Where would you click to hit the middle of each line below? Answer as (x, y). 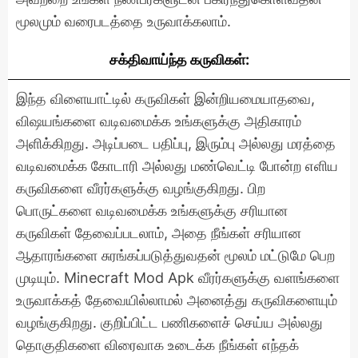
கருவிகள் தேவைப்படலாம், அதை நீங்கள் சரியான (159, 233)
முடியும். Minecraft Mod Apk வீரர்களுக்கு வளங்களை (178, 277)
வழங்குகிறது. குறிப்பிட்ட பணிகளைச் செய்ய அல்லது (169, 322)
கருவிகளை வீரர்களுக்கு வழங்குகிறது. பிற (141, 188)
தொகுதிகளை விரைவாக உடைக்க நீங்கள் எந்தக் (157, 344)
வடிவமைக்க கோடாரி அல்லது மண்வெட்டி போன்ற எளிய (177, 165)
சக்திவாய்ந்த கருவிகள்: (179, 59)
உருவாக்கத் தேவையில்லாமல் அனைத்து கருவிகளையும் (177, 300)
